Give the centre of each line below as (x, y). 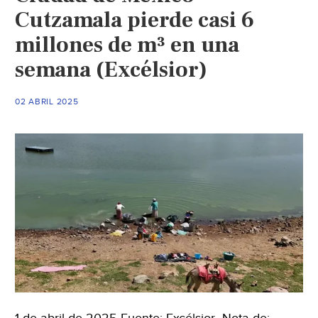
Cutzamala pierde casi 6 (135, 20)
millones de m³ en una (127, 44)
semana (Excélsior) (111, 69)
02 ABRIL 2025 (47, 101)
